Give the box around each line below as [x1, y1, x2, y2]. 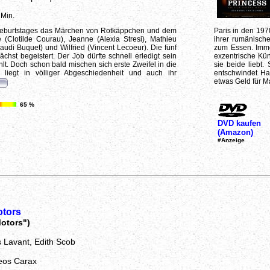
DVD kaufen [217, 118, 261, 128]
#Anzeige [217, 136, 245, 143]
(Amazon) [217, 127, 253, 137]
